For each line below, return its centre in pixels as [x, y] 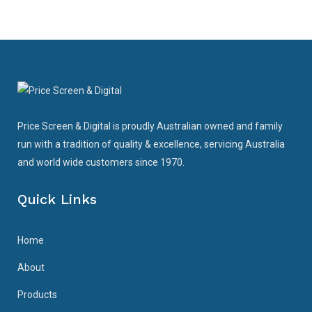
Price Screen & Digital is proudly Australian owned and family [150, 126]
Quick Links [57, 200]
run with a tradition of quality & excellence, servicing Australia [151, 145]
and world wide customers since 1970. [101, 163]
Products [37, 295]
